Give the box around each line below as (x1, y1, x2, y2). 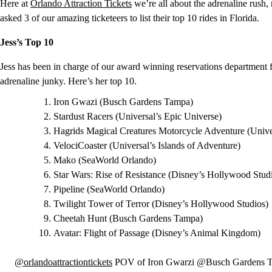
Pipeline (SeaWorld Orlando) (53, 184, 165, 194)
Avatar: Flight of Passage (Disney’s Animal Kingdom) (53, 228, 260, 238)
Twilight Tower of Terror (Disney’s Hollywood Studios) (53, 199, 268, 209)
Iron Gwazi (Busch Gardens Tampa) (53, 97, 193, 107)
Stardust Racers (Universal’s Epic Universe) (53, 111, 222, 121)
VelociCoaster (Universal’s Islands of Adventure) (53, 140, 240, 151)
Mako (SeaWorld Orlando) (53, 155, 156, 165)
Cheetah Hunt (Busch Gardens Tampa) (53, 213, 203, 223)
